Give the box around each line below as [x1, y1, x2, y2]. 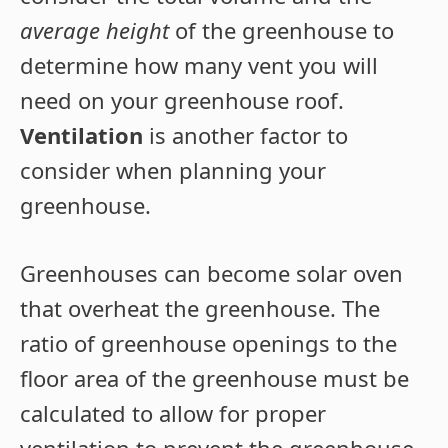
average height [20, 15, 169, 46]
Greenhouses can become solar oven [20, 258, 403, 289]
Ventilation [20, 120, 143, 151]
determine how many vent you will [20, 50, 378, 81]
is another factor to [143, 120, 348, 151]
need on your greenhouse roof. [20, 85, 344, 116]
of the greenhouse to [169, 15, 394, 46]
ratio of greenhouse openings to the [20, 328, 397, 359]
